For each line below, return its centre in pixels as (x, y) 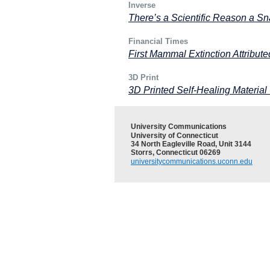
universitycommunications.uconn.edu (192, 162)
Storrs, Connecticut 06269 (176, 152)
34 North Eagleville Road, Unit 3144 (191, 144)
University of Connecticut (174, 136)
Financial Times (158, 41)
